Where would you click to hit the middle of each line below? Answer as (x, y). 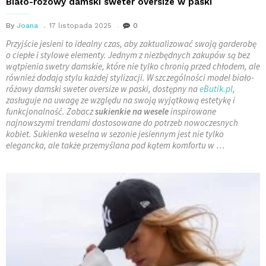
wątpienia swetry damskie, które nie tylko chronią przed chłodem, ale (133, 66)
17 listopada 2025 (80, 25)
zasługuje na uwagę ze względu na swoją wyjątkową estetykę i (121, 100)
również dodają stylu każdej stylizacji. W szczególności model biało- (130, 77)
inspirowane (192, 111)
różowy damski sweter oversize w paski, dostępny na (103, 88)
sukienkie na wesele (132, 111)
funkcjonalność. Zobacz (50, 111)
